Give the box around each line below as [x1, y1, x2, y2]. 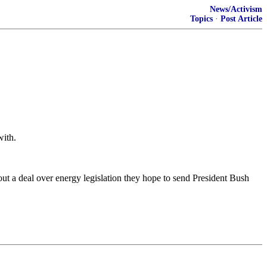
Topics [190, 14, 213, 23]
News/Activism [210, 5, 262, 14]
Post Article [221, 14, 262, 23]
